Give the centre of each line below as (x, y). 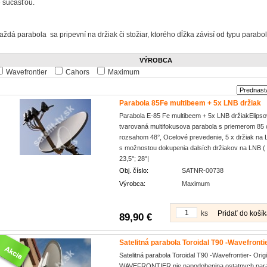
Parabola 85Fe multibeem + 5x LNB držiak (190, 103)
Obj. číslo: (134, 170)
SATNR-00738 (203, 170)
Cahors (77, 72)
